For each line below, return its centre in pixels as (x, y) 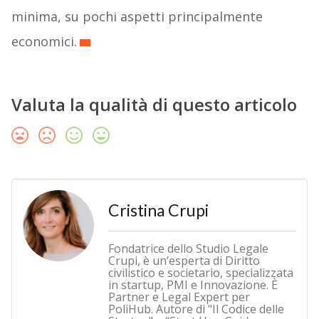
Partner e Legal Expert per (179, 297)
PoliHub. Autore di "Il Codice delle (196, 309)
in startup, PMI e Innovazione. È (193, 285)
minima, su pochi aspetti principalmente (137, 17)
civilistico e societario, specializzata (200, 273)
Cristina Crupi (158, 210)
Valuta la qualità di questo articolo (154, 105)
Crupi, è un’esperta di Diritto (184, 261)
